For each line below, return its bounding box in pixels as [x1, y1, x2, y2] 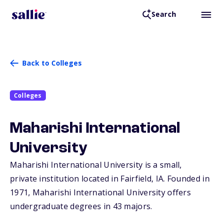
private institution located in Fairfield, [10, 173, 156, 184]
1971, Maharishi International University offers [10, 187, 191, 198]
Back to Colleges [22, 58, 82, 68]
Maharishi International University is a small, [10, 159, 182, 171]
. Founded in [163, 173, 210, 184]
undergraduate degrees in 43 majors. [10, 201, 152, 212]
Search [151, 9, 176, 19]
